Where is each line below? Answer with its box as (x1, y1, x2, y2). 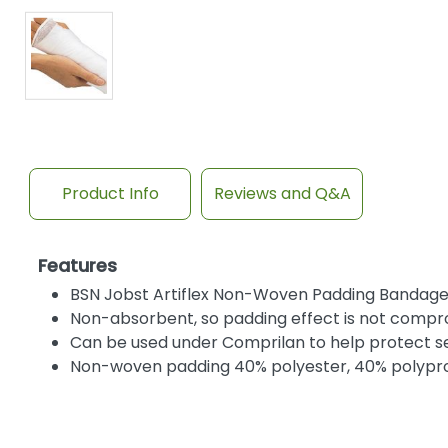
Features (37, 252, 117, 278)
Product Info (61, 181, 159, 205)
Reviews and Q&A (213, 181, 351, 205)
